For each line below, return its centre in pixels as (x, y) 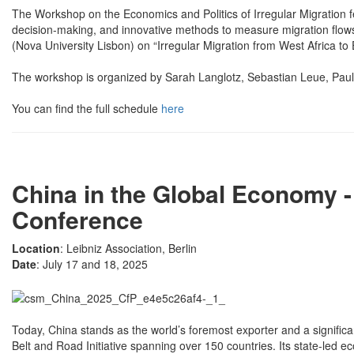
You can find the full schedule (87, 109)
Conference (77, 220)
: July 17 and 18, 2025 (92, 264)
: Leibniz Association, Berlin (128, 249)
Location (36, 249)
